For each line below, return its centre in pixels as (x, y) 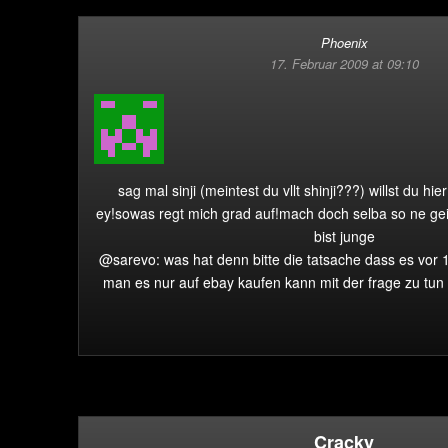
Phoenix (344, 42)
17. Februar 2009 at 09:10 (344, 63)
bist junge (344, 236)
